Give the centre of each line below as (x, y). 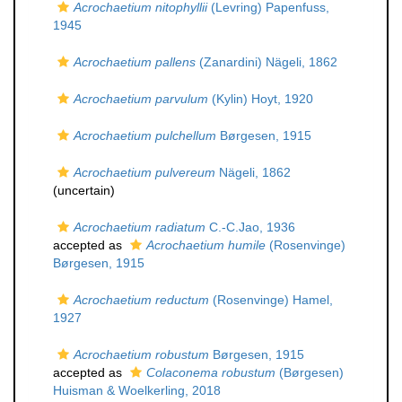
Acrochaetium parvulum (141, 99)
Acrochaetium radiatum (140, 227)
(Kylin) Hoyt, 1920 (261, 99)
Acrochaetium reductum (141, 300)
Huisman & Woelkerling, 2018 (137, 390)
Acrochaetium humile (206, 245)
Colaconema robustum (211, 372)
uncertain (84, 190)
